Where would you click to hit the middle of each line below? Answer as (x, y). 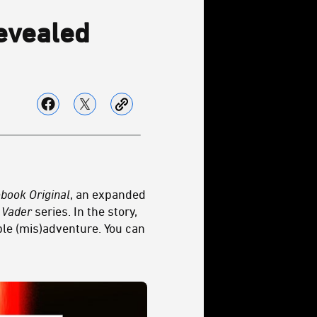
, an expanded (108, 194)
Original (50, 194)
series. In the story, (85, 211)
